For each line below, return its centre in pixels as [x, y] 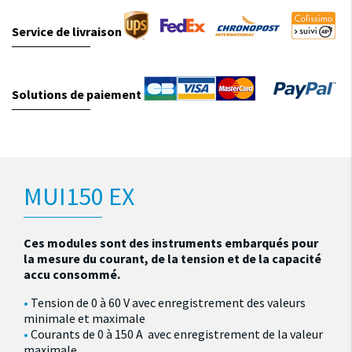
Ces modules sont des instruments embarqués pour [171, 243]
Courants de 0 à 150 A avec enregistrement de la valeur [177, 334]
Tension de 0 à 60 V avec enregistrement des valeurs [169, 303]
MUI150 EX [79, 196]
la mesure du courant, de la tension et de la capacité [172, 259]
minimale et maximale [84, 319]
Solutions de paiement [77, 95]
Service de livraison [67, 31]
